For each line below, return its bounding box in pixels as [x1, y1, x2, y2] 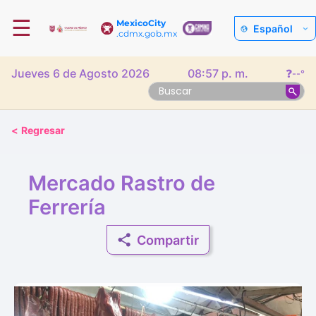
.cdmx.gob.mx [116, 28, 178, 39]
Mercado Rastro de [28, 171, 215, 195]
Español [253, 22, 293, 35]
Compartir [137, 232, 199, 248]
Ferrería [28, 195, 106, 219]
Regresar [21, 124, 65, 136]
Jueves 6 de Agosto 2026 [11, 66, 150, 80]
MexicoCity [116, 18, 166, 28]
